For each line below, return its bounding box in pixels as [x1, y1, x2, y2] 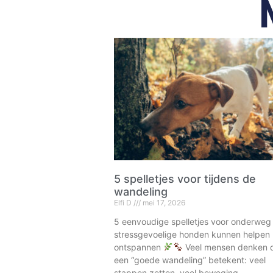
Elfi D [114, 198, 133, 208]
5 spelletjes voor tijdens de [114, 172, 256, 186]
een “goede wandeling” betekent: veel [114, 255, 266, 266]
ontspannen [114, 242, 163, 253]
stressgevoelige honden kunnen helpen [114, 229, 270, 240]
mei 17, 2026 [141, 198, 185, 208]
